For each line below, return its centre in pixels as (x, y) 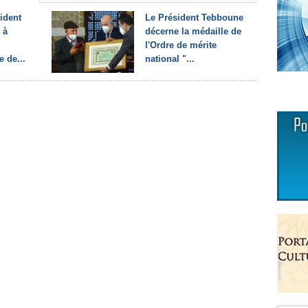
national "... (170, 59)
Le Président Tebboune (194, 18)
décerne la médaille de (193, 31)
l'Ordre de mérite (181, 45)
